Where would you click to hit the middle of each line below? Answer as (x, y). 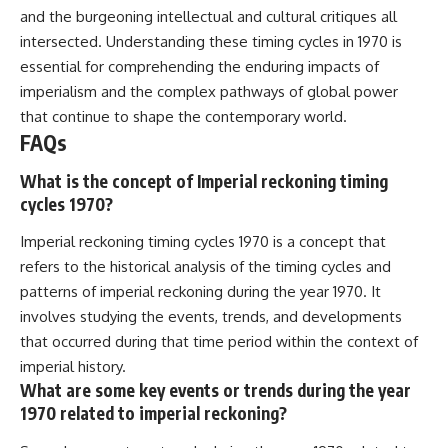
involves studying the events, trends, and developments (211, 317)
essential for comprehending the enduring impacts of (199, 67)
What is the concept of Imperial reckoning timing (204, 180)
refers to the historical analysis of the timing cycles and (205, 267)
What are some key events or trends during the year (215, 390)
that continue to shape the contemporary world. (183, 117)
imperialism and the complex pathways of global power (209, 92)
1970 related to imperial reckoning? (153, 413)
